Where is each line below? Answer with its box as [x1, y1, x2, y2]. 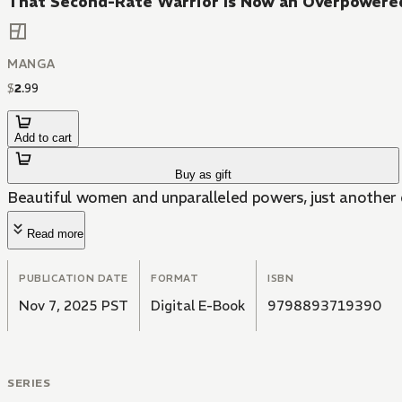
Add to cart [14, 131, 72, 145]
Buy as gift [175, 168, 232, 182]
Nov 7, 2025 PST [19, 297, 128, 315]
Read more [27, 227, 83, 241]
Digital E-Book [151, 297, 245, 315]
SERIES [7, 376, 51, 390]
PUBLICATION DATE [19, 272, 128, 285]
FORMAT [151, 272, 199, 285]
